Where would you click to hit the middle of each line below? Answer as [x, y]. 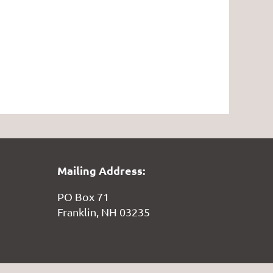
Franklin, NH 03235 [104, 211]
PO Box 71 [83, 196]
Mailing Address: [101, 170]
